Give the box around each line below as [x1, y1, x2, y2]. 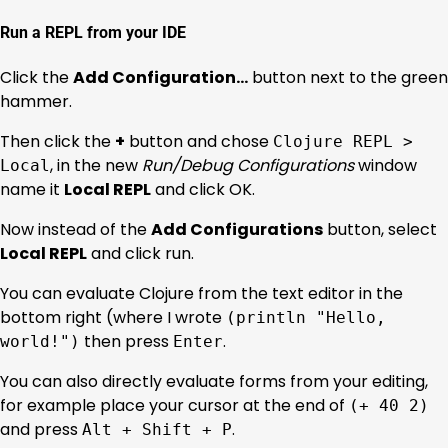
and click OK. [151, 178, 255, 202]
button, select [323, 218, 437, 242]
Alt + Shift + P [82, 420, 232, 440]
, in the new [50, 154, 142, 178]
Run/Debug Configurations [142, 154, 354, 178]
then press [80, 330, 173, 354]
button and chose [125, 130, 273, 154]
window [354, 154, 417, 178]
